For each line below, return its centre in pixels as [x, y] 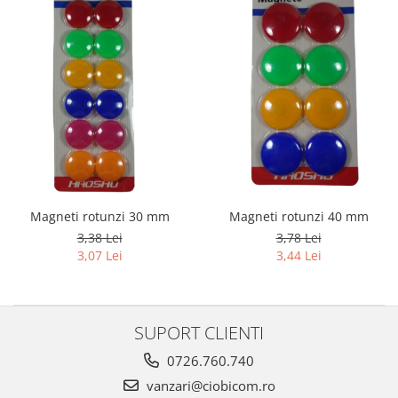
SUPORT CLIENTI [199, 332]
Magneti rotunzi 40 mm [298, 216]
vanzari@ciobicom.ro [209, 385]
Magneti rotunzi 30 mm [99, 216]
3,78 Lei [298, 237]
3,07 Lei [99, 255]
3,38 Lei [99, 237]
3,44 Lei [298, 255]
